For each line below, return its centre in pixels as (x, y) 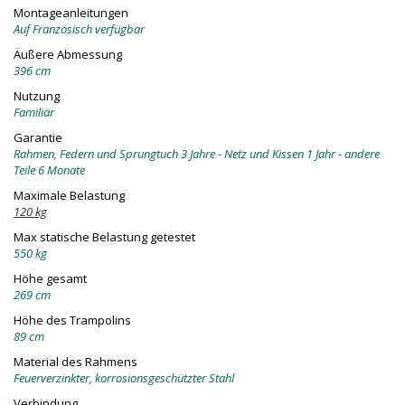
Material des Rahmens (75, 362)
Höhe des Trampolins (72, 320)
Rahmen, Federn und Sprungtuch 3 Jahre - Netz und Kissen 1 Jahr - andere (197, 154)
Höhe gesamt (50, 279)
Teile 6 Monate (49, 170)
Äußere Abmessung (68, 55)
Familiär (34, 113)
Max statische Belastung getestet (104, 237)
